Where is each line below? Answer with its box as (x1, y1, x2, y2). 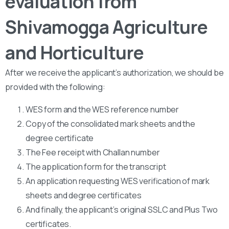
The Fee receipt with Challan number (26, 146, 160, 158)
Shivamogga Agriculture (5, 14, 208, 39)
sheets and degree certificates (26, 189, 142, 201)
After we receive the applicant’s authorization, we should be (5, 66, 224, 78)
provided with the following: (5, 81, 105, 93)
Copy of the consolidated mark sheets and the (26, 118, 195, 129)
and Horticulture (5, 40, 144, 65)
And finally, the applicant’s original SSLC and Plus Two (26, 203, 218, 215)
